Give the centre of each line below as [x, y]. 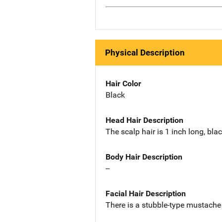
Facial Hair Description [146, 193]
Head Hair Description [144, 120]
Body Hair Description [144, 157]
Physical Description [145, 53]
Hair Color [123, 84]
